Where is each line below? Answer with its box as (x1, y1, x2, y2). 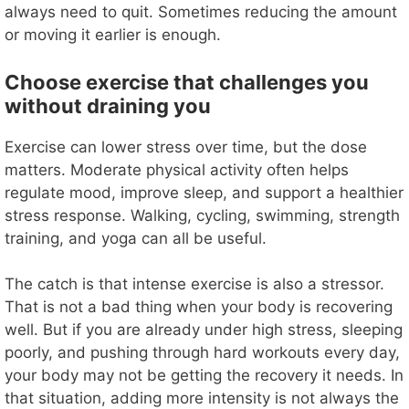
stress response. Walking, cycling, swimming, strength (5, 205, 400, 225)
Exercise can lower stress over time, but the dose (5, 137, 367, 156)
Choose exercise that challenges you (5, 69, 369, 94)
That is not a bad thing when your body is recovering (5, 298, 393, 317)
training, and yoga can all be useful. (5, 228, 267, 247)
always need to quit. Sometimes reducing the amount (5, 3, 397, 22)
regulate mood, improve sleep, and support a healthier (5, 183, 404, 202)
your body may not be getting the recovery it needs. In (5, 366, 404, 385)
